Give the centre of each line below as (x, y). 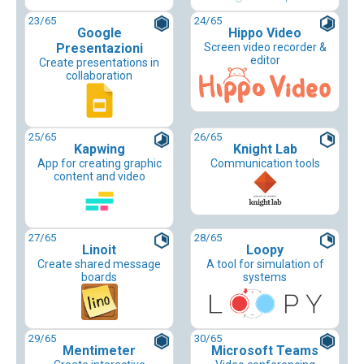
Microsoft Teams (265, 351)
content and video (99, 177)
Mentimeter (99, 351)
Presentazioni (99, 49)
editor (265, 61)
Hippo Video (265, 33)
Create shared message (99, 264)
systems (265, 277)
